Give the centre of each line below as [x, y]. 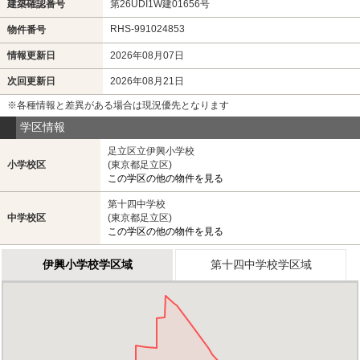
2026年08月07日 [147, 55]
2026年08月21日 [147, 81]
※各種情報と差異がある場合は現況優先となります [118, 105]
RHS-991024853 [147, 29]
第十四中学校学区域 [261, 264]
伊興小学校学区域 [87, 264]
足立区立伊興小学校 [151, 151]
